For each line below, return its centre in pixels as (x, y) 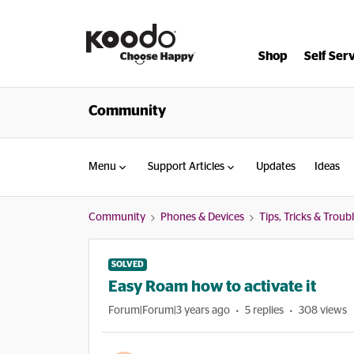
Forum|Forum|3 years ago (169, 311)
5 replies (264, 311)
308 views (323, 311)
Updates (276, 167)
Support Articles (186, 167)
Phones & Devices (202, 217)
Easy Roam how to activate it (212, 287)
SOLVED (128, 264)
